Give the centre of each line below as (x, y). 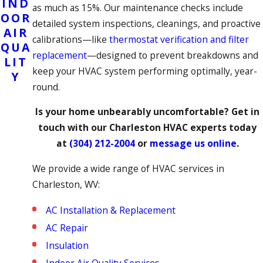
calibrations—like (70, 39)
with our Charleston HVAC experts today (161, 128)
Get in (246, 112)
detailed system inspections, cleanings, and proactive (146, 23)
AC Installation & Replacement (110, 210)
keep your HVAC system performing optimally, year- (144, 71)
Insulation (67, 245)
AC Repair (67, 227)
